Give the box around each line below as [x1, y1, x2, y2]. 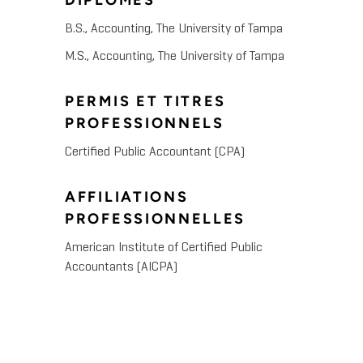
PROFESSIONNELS [65, 114, 224, 133]
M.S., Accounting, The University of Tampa [65, 50, 284, 64]
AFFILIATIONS [65, 188, 189, 207]
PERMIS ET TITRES [65, 92, 227, 111]
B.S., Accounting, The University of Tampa [65, 23, 283, 36]
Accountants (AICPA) [65, 261, 177, 275]
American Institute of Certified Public [65, 241, 263, 255]
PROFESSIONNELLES [65, 210, 246, 228]
